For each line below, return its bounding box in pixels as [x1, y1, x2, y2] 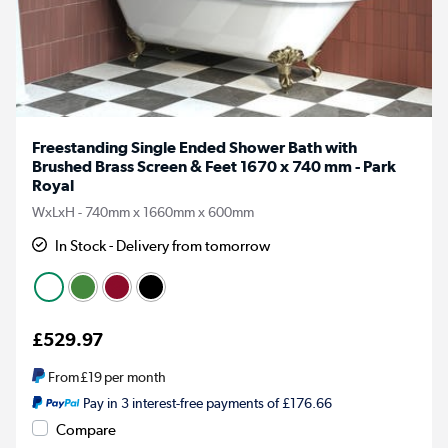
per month [103, 368, 166, 385]
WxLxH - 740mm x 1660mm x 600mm [32, 202, 254, 221]
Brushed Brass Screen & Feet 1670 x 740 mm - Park [32, 156, 396, 176]
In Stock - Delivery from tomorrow [55, 236, 271, 255]
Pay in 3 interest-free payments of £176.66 [82, 394, 332, 411]
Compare [56, 420, 116, 439]
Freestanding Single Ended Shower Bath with [32, 137, 357, 157]
